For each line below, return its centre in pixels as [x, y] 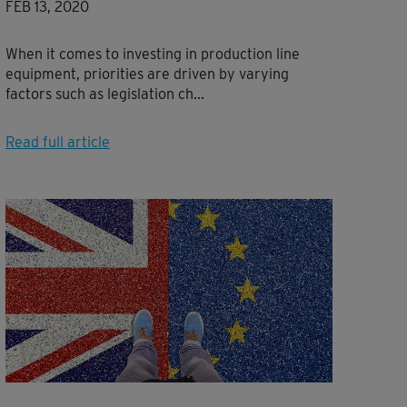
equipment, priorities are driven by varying [147, 74]
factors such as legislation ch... [105, 94]
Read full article [58, 142]
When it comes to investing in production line [153, 54]
